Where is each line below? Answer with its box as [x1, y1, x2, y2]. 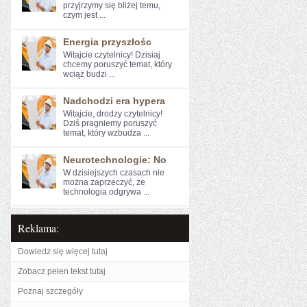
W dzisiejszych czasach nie [63, 168, 164, 177]
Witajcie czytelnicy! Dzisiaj [63, 50, 160, 60]
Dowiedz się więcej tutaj [18, 247, 108, 256]
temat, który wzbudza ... [63, 128, 149, 138]
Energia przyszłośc [63, 36, 151, 47]
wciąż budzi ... [63, 69, 115, 79]
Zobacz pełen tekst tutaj [18, 267, 106, 276]
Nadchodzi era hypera [63, 95, 165, 106]
